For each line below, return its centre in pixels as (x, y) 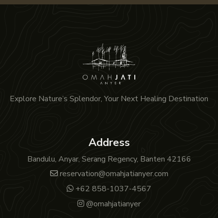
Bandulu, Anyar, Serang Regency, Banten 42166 (109, 159)
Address (109, 143)
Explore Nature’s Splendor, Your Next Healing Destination (109, 99)
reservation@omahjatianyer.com (113, 174)
